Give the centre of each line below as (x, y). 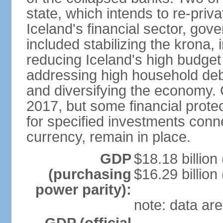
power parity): (83, 190)
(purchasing (90, 174)
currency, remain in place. (108, 137)
